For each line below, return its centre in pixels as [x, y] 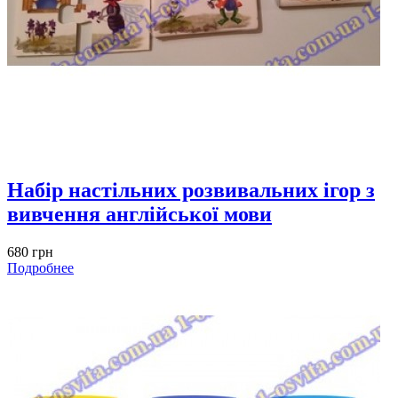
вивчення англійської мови [139, 214]
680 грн [30, 251]
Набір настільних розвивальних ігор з [191, 190]
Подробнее [40, 267]
